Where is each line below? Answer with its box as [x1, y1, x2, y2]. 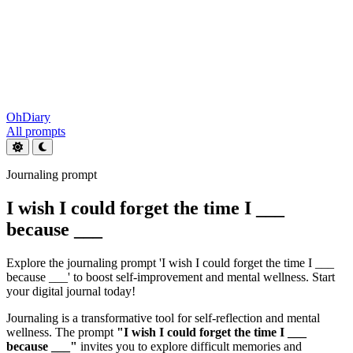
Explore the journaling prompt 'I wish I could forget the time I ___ [6, 255, 334, 269]
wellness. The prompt [6, 325, 117, 339]
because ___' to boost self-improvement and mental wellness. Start [6, 269, 335, 284]
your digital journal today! [6, 284, 136, 298]
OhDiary [6, 110, 50, 124]
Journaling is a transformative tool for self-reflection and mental [6, 310, 320, 325]
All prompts [6, 124, 65, 138]
